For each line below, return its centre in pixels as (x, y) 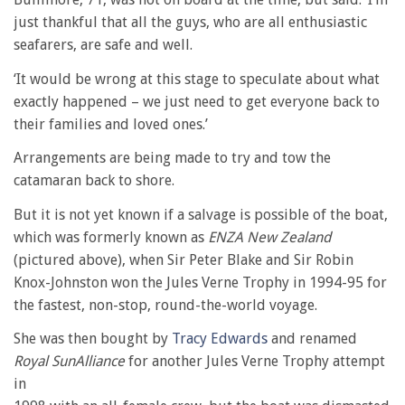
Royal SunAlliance (69, 361)
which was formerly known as (111, 237)
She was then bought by (93, 339)
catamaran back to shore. (94, 180)
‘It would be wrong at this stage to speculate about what (197, 79)
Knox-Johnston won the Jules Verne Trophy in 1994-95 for (200, 282)
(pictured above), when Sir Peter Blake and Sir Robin (184, 259)
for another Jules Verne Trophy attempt (255, 361)
